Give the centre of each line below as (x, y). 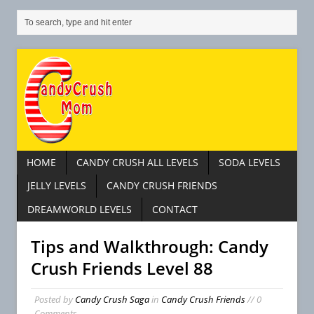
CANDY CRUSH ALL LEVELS (137, 162)
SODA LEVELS (250, 162)
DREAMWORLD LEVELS (80, 210)
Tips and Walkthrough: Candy (150, 246)
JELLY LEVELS (57, 186)
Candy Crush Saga (112, 299)
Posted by (55, 299)
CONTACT (175, 210)
